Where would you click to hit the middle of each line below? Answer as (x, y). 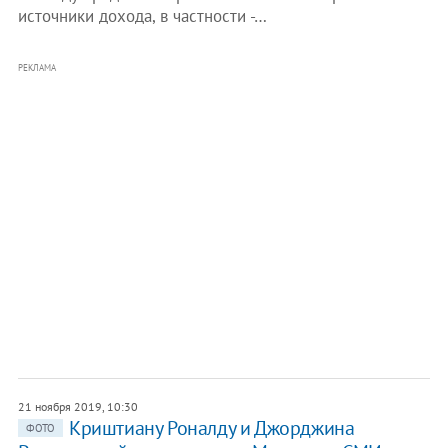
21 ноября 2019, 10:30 (77, 406)
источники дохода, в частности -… (142, 16)
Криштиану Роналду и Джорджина (211, 428)
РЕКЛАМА (36, 67)
